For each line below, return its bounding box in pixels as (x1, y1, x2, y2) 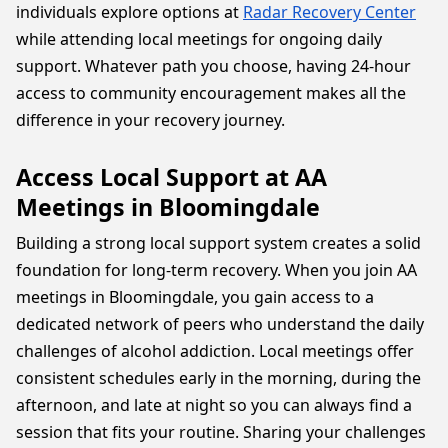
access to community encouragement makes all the (16, 82, 406, 104)
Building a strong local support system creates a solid (16, 232, 421, 254)
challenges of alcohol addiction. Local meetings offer (16, 340, 414, 362)
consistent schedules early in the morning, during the (16, 367, 421, 389)
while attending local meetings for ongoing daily (16, 28, 382, 50)
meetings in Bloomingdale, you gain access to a (16, 286, 374, 308)
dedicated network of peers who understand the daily (16, 313, 424, 335)
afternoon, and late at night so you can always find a (16, 394, 412, 416)
